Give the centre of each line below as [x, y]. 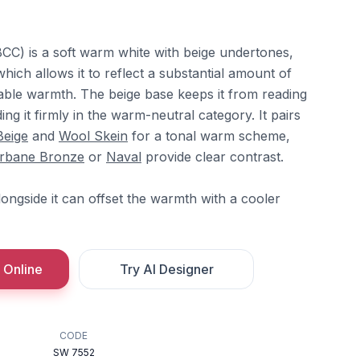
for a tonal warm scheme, [209, 136]
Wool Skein [93, 136]
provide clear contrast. [213, 157]
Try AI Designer [166, 269]
